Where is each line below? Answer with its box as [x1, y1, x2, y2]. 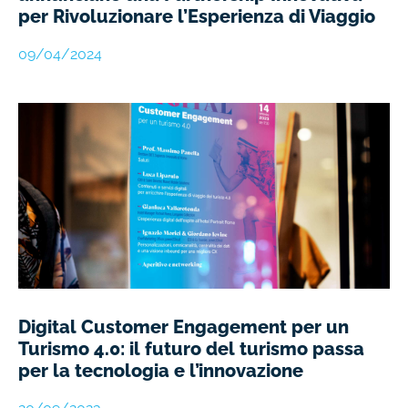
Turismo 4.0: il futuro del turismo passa [18, 338, 364, 361]
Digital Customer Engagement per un [18, 316, 349, 339]
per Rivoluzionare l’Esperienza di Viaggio [18, 5, 375, 28]
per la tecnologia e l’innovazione [18, 360, 303, 382]
